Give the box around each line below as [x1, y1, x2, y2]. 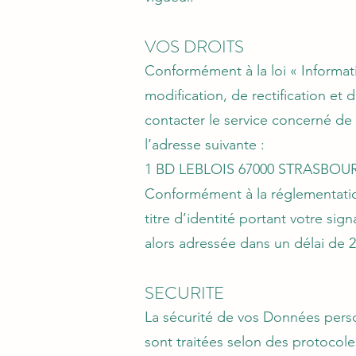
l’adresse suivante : [145, 136, 265, 153]
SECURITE [145, 281, 224, 305]
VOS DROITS [145, 34, 244, 59]
